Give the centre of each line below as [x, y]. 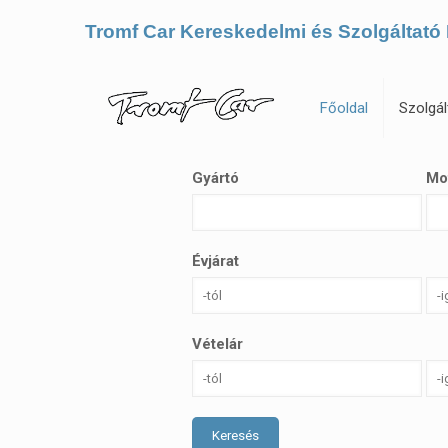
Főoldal [344, 108]
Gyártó [215, 178]
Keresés [235, 435]
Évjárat [215, 261]
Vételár [217, 344]
